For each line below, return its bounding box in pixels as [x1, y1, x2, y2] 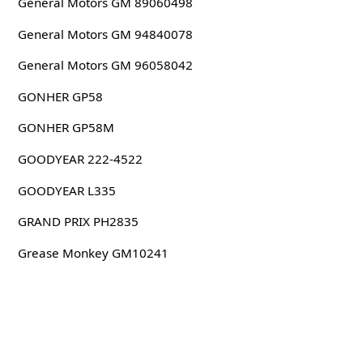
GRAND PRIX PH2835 [17, 213, 139, 230]
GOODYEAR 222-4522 [17, 151, 143, 168]
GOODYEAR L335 [17, 181, 116, 199]
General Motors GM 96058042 [17, 57, 193, 74]
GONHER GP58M [17, 119, 114, 136]
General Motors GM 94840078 [17, 25, 193, 42]
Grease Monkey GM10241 [17, 244, 169, 261]
